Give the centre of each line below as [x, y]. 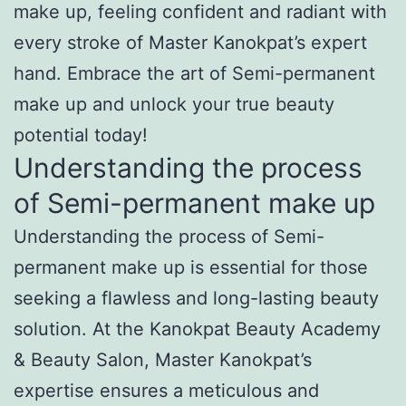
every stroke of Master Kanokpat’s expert [190, 42]
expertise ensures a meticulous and [166, 390]
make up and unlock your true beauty [174, 104]
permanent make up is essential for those [191, 267]
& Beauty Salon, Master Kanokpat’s [163, 359]
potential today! [81, 135]
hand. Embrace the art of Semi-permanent [194, 73]
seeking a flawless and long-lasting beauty [196, 298]
